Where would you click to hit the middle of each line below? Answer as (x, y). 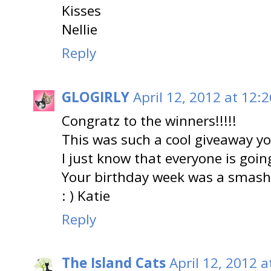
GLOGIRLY (96, 97)
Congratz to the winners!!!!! (149, 120)
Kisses (81, 11)
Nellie (80, 30)
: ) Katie (86, 195)
